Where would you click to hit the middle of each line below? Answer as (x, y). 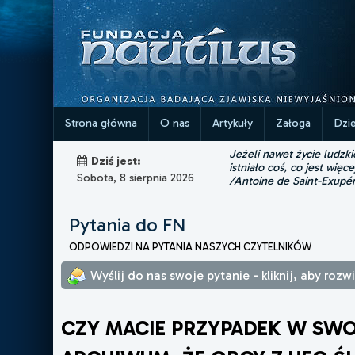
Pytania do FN (128, 225)
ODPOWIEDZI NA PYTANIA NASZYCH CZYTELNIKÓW (191, 247)
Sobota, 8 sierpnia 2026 (136, 177)
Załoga (294, 123)
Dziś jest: (116, 161)
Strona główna (101, 123)
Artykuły (233, 123)
